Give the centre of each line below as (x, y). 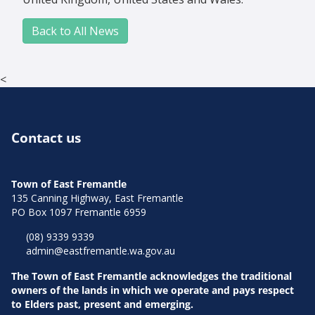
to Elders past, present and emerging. (102, 304)
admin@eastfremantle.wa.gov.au (101, 251)
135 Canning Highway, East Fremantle (97, 198)
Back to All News (75, 31)
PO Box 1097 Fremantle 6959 (79, 212)
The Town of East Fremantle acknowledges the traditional (152, 276)
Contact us (46, 138)
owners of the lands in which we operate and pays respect (153, 290)
